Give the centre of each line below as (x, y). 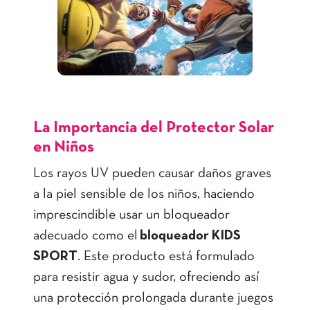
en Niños (64, 148)
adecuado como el (86, 236)
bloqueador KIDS (190, 236)
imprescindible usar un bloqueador (131, 216)
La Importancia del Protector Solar (154, 129)
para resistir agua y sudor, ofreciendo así (146, 278)
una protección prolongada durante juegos (153, 299)
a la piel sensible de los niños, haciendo (144, 195)
